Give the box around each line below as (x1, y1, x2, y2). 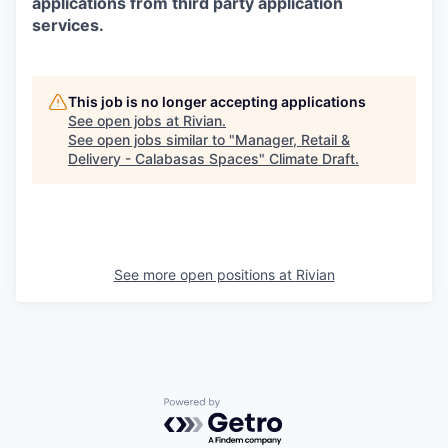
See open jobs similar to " (68, 130, 235, 148)
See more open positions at (113, 265, 296, 283)
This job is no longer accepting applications (68, 92, 366, 110)
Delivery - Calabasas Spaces (68, 149, 259, 167)
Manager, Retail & (235, 130, 350, 148)
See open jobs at (68, 111, 183, 129)
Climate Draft (269, 149, 355, 167)
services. (32, 14, 104, 35)
